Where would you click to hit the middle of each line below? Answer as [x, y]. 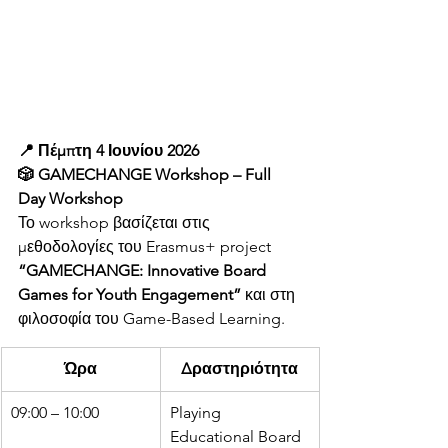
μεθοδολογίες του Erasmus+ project [146, 247]
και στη [270, 295]
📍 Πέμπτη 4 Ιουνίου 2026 [108, 151]
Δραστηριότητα [239, 369]
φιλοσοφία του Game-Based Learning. [151, 319]
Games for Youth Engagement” [129, 295]
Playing [197, 413]
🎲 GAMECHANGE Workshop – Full [146, 175]
